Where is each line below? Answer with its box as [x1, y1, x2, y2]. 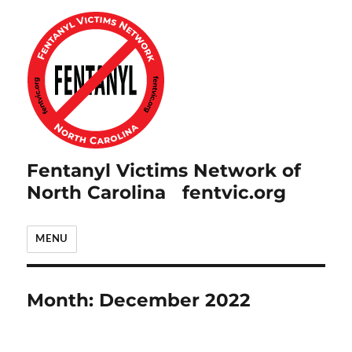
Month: [27, 289, 100, 311]
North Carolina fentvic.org [27, 181, 287, 203]
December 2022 [99, 289, 251, 311]
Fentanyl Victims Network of [27, 159, 302, 181]
